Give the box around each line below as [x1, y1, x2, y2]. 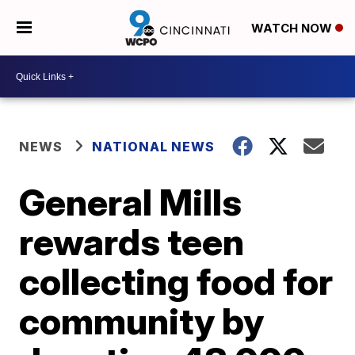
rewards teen [19, 219, 245, 264]
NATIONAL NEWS [92, 139, 216, 155]
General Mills [19, 180, 242, 224]
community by [19, 299, 265, 343]
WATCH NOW [250, 21, 335, 36]
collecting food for [19, 259, 334, 303]
